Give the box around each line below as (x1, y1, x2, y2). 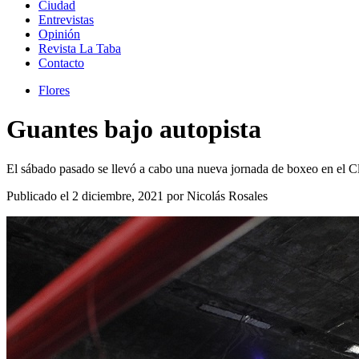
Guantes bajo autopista (6, 115, 261, 144)
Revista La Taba (38, 42, 121, 55)
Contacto (38, 56, 84, 70)
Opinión (38, 27, 80, 41)
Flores (38, 83, 70, 97)
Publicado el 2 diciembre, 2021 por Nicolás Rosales (6, 188, 268, 203)
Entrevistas (38, 13, 94, 26)
